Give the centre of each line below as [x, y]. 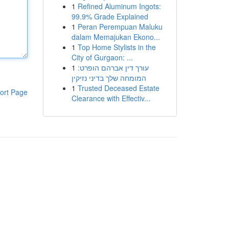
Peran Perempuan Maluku [120, 27]
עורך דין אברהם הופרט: [113, 67]
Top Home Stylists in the [117, 47]
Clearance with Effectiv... [111, 98]
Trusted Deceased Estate [118, 88]
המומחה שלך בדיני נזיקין [109, 78]
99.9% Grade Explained [110, 16]
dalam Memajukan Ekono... [116, 37]
